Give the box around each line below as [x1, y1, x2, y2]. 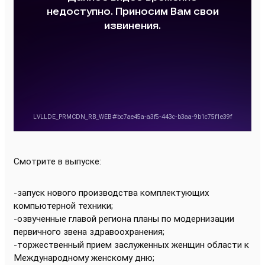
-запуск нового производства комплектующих [14, 188, 209, 198]
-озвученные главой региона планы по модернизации [14, 214, 234, 224]
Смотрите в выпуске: [14, 156, 101, 167]
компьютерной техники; [14, 201, 113, 211]
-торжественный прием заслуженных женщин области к [14, 240, 249, 250]
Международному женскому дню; [14, 253, 154, 263]
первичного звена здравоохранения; [14, 227, 164, 237]
